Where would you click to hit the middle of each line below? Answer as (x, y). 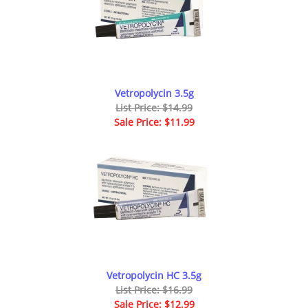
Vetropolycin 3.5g (154, 93)
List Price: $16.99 (154, 290)
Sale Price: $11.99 (154, 122)
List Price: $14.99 (154, 108)
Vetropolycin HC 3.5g (154, 276)
